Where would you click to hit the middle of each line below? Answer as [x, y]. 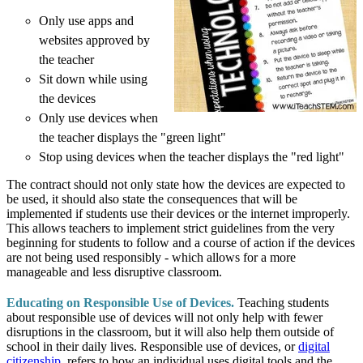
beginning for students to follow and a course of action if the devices [181, 242]
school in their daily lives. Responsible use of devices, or [152, 346]
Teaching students [282, 302]
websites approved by [94, 40]
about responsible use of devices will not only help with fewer [164, 317]
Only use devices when [98, 117]
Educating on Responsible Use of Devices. [120, 302]
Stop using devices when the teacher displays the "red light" [192, 156]
